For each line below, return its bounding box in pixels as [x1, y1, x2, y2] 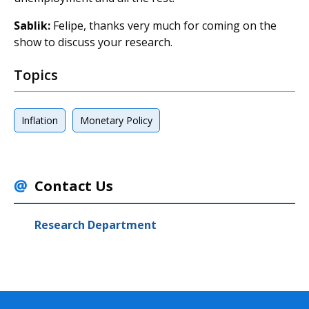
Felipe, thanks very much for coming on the [50, 18, 277, 33]
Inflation [21, 114, 58, 127]
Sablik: [14, 18, 50, 33]
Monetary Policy [80, 114, 152, 127]
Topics [14, 66, 58, 84]
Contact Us [34, 177, 113, 195]
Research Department [34, 217, 157, 232]
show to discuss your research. [14, 34, 172, 50]
